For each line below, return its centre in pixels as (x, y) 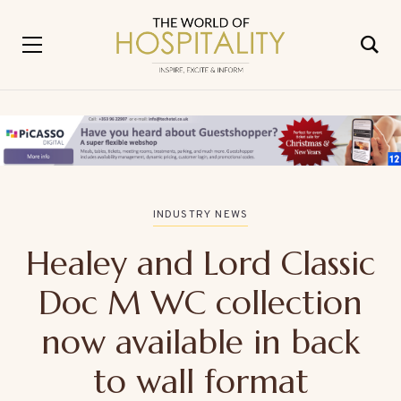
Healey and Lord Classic (200, 263)
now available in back (200, 341)
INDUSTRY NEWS (200, 215)
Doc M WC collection (200, 302)
